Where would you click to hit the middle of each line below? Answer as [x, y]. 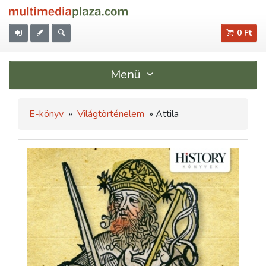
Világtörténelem [111, 114]
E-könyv [46, 114]
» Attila [163, 114]
